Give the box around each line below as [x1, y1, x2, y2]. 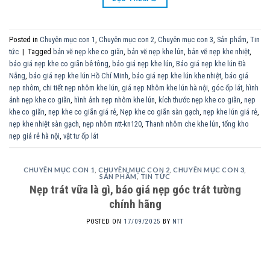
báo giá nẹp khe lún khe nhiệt [132, 71, 221, 81]
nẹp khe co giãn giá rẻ [48, 107, 116, 117]
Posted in [9, 35, 40, 45]
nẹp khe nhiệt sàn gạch [9, 119, 79, 129]
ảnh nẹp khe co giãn [9, 95, 71, 105]
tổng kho [222, 119, 249, 129]
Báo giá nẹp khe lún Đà [176, 59, 246, 69]
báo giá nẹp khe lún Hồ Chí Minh [29, 71, 128, 81]
